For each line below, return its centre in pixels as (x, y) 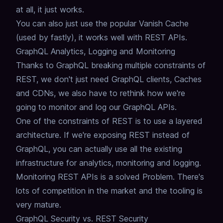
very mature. (39, 205)
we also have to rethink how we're (122, 93)
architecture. (39, 135)
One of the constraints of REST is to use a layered (109, 121)
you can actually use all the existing (117, 149)
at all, (26, 10)
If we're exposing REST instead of (127, 135)
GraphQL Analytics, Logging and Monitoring (96, 52)
